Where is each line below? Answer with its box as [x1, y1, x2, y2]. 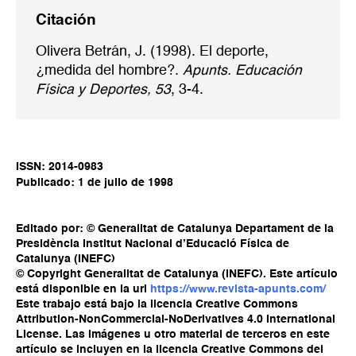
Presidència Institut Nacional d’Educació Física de [16, 238, 289, 250]
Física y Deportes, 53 [36, 83, 171, 98]
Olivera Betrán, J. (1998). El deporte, [36, 44, 269, 60]
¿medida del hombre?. [36, 64, 183, 79]
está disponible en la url [16, 283, 150, 295]
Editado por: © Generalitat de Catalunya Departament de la [16, 222, 334, 234]
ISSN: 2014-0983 [16, 161, 103, 173]
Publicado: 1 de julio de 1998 [16, 177, 173, 189]
